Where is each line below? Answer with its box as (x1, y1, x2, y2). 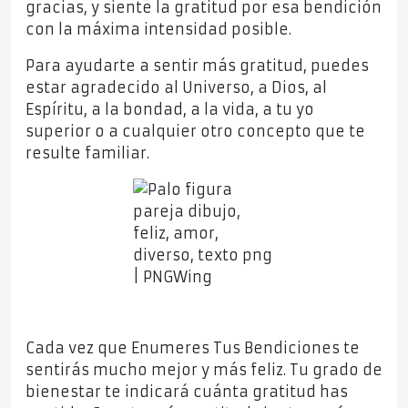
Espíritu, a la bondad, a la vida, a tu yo (25, 100, 314, 119)
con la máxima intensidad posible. (25, 20, 296, 39)
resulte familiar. (25, 144, 149, 163)
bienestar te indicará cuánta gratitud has (25, 382, 348, 402)
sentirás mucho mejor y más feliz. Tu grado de (25, 361, 382, 380)
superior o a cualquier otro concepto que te (25, 122, 365, 141)
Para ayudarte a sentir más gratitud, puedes (25, 56, 369, 76)
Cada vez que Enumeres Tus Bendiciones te (25, 339, 360, 358)
